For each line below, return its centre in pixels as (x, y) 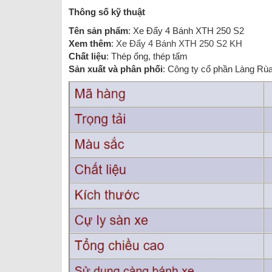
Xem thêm (90, 43)
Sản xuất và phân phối (116, 69)
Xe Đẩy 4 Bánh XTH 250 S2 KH (179, 43)
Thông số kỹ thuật (107, 12)
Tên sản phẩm (98, 30)
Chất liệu (87, 56)
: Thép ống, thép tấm (147, 56)
